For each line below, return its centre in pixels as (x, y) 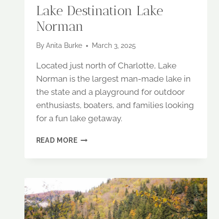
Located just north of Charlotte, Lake (106, 66)
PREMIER (93, 159)
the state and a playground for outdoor (110, 92)
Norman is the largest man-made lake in (113, 79)
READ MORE (57, 141)
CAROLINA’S (99, 148)
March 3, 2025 (114, 46)
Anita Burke (64, 46)
